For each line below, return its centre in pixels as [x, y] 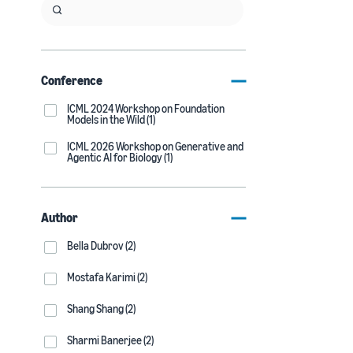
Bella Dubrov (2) [101, 245]
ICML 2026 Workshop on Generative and [155, 146]
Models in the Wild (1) [111, 119]
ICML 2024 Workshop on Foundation [146, 108]
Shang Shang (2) [101, 308]
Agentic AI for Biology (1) [120, 157]
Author [59, 217]
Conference [72, 80]
